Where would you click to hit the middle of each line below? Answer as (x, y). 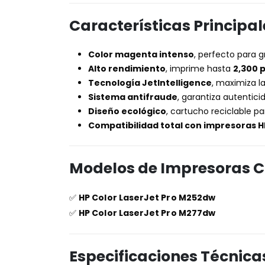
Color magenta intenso (141, 54)
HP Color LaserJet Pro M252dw (147, 197)
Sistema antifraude (133, 97)
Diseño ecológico (127, 111)
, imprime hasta (199, 68)
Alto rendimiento (127, 68)
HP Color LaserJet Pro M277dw (147, 213)
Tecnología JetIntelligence (150, 83)
